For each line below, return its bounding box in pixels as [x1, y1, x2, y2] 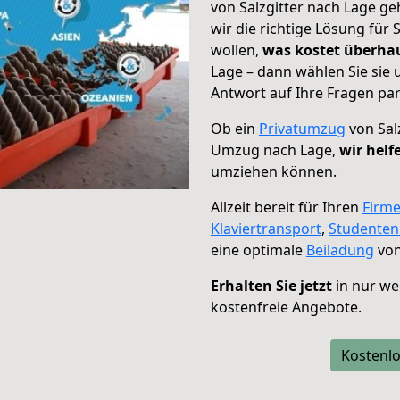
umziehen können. [211, 162, 337, 181]
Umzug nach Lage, [211, 140, 339, 160]
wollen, [211, 40, 262, 60]
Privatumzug [259, 119, 346, 138]
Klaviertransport [211, 219, 321, 238]
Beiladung [306, 240, 374, 260]
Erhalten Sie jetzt [211, 276, 332, 296]
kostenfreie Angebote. [211, 297, 362, 317]
